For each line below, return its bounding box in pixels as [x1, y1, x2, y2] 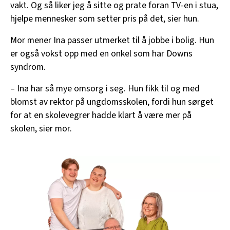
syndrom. [10, 60, 46, 73]
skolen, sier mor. [10, 122, 72, 135]
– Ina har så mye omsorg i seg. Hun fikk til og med [10, 82, 200, 95]
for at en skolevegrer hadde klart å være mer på [10, 108, 191, 122]
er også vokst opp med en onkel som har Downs [10, 47, 193, 60]
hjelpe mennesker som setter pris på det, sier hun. [10, 12, 199, 25]
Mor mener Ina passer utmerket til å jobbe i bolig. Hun [10, 33, 214, 47]
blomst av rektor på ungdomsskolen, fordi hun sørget [10, 95, 214, 108]
